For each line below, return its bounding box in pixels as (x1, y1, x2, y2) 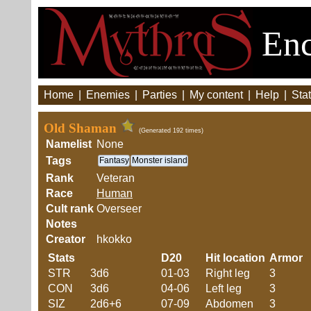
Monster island (132, 155, 187, 165)
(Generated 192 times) (139, 127, 203, 134)
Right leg (205, 267, 250, 279)
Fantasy (99, 155, 129, 165)
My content (190, 89, 243, 101)
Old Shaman (44, 121, 120, 135)
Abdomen (205, 298, 253, 310)
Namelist (46, 138, 92, 150)
